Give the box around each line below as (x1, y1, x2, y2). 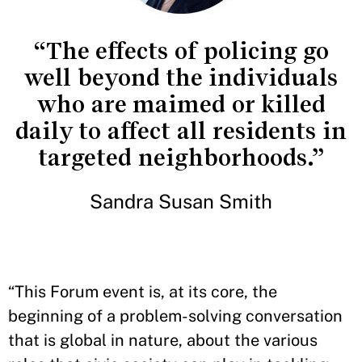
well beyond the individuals (24, 64, 338, 91)
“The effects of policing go (33, 37, 329, 65)
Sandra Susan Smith (90, 190, 272, 213)
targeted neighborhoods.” (38, 144, 324, 171)
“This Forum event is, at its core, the (8, 282, 277, 301)
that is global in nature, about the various (8, 330, 318, 350)
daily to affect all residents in (15, 117, 347, 145)
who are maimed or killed (36, 90, 326, 118)
